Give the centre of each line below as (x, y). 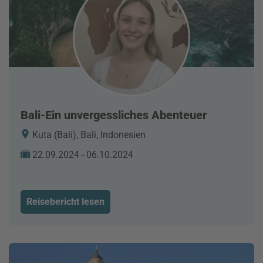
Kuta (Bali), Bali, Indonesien (88, 135)
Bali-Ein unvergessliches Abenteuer (114, 115)
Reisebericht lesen (65, 202)
